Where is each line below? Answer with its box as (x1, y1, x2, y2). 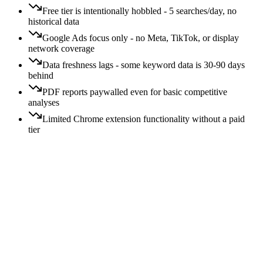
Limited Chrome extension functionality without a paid (42, 113, 245, 124)
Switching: (5, 221, 45, 231)
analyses (28, 97, 59, 107)
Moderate (95, 222, 126, 231)
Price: (5, 208, 26, 219)
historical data (28, 16, 79, 26)
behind (28, 70, 53, 80)
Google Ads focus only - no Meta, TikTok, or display (42, 32, 239, 43)
